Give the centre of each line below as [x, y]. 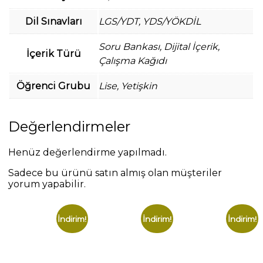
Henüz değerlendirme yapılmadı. [88, 152]
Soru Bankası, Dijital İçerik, [159, 46]
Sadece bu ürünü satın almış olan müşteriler [115, 173]
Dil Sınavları [53, 21]
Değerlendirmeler [70, 126]
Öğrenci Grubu [54, 86]
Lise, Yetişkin [128, 86]
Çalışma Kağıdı [133, 60]
